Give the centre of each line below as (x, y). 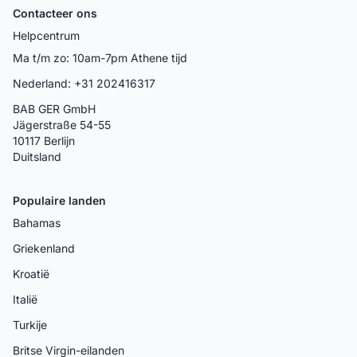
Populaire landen (59, 200)
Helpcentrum (46, 35)
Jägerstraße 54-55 (62, 124)
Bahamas (37, 222)
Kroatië (31, 273)
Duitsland (37, 156)
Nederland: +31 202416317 (84, 83)
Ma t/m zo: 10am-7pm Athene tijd (100, 57)
